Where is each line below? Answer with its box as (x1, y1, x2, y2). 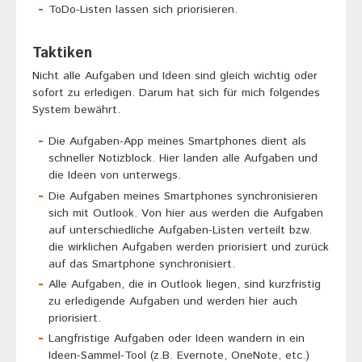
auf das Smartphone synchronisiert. (48, 255, 235, 272)
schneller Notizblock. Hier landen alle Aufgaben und (48, 150, 318, 167)
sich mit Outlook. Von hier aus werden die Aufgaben (48, 204, 323, 221)
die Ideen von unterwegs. (48, 167, 181, 184)
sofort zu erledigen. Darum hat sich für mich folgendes (32, 85, 320, 102)
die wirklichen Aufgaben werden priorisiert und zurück (48, 238, 329, 255)
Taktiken (32, 43, 92, 65)
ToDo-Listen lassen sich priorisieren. (48, 2, 238, 19)
